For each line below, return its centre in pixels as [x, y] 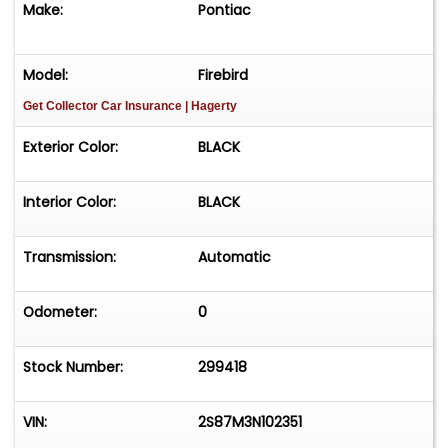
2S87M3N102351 [250, 422]
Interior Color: [69, 202]
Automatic [235, 257]
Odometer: [60, 312]
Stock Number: [73, 367]
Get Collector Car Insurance [104, 106]
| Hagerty [211, 106]
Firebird [223, 75]
